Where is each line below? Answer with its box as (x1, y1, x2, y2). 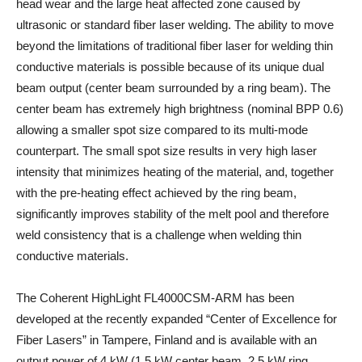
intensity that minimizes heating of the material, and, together (16, 165, 334, 179)
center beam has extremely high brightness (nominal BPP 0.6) (16, 102, 343, 116)
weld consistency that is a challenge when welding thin (16, 228, 301, 242)
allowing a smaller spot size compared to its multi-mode (16, 123, 308, 137)
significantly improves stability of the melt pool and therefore (16, 207, 329, 221)
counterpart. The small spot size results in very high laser (16, 144, 317, 158)
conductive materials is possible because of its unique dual (16, 60, 324, 74)
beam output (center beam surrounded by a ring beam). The (16, 81, 330, 95)
